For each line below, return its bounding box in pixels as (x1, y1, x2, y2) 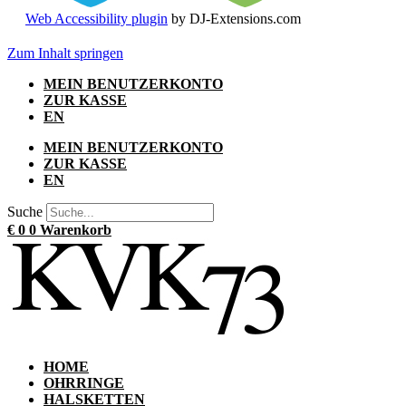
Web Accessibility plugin (25, 11, 168, 27)
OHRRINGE (43, 375, 124, 391)
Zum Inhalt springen (7, 45, 123, 62)
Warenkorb (40, 222, 111, 238)
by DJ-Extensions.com (168, 11, 301, 27)
